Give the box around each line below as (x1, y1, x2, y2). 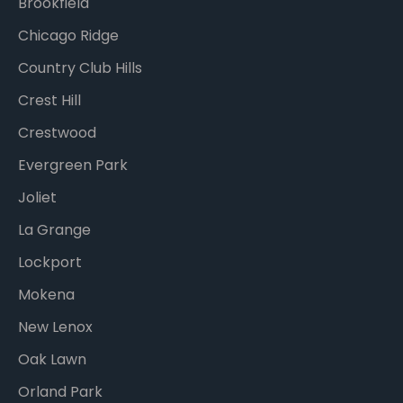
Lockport (18, 252, 82, 273)
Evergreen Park (18, 155, 128, 176)
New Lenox (18, 317, 93, 338)
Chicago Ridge (18, 25, 119, 47)
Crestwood (18, 122, 96, 144)
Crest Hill (18, 90, 81, 112)
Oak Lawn (18, 349, 86, 371)
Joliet (18, 187, 57, 209)
